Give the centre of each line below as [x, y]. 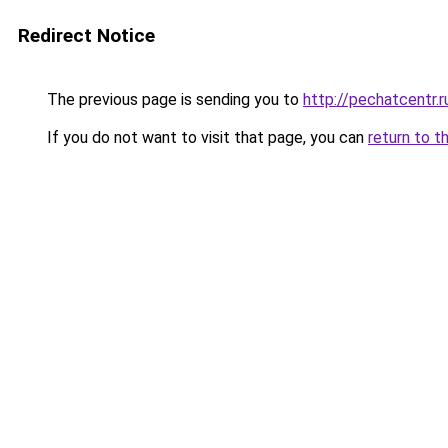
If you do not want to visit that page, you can [205, 137]
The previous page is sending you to [173, 99]
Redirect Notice [86, 35]
